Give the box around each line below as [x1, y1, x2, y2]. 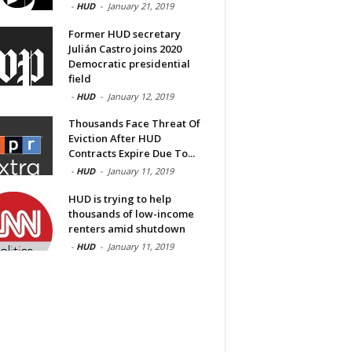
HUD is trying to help [68, 192, 171, 207]
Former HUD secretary [68, 27, 181, 42]
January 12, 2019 [107, 90, 174, 103]
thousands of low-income [68, 207, 194, 222]
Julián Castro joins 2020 [68, 42, 181, 57]
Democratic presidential [68, 57, 190, 71]
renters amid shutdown [68, 222, 185, 236]
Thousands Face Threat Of [68, 116, 200, 131]
